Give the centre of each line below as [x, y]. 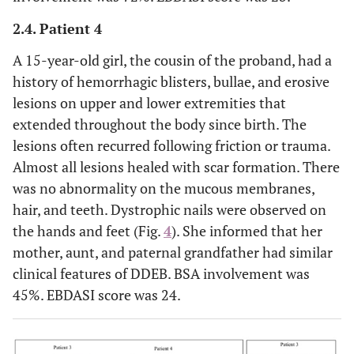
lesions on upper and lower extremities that [149, 102]
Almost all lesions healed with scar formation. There [176, 166]
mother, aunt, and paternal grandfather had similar [173, 252]
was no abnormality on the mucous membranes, [164, 188]
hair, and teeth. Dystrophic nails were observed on [169, 209]
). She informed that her [247, 230]
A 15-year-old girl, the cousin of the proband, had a [172, 60]
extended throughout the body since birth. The [160, 124]
